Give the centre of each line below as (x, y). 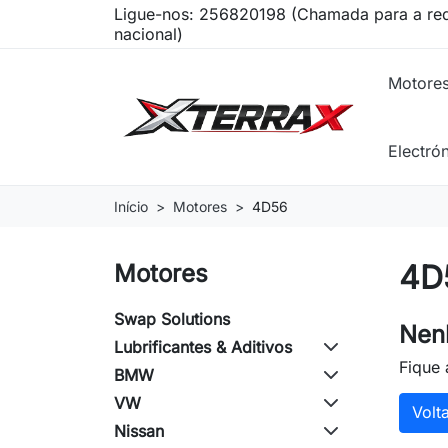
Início (131, 206)
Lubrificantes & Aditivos (203, 347)
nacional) (148, 34)
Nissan (139, 431)
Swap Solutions (172, 319)
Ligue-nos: (156, 14)
